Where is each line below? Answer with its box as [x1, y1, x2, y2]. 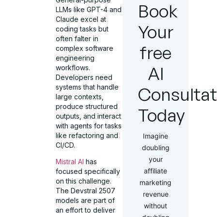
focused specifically [56, 167, 121, 176]
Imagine [143, 132, 169, 140]
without [144, 201, 168, 210]
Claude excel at [56, 15, 107, 23]
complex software [56, 44, 114, 52]
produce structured [56, 102, 118, 110]
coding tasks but [56, 24, 109, 33]
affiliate [144, 167, 168, 175]
